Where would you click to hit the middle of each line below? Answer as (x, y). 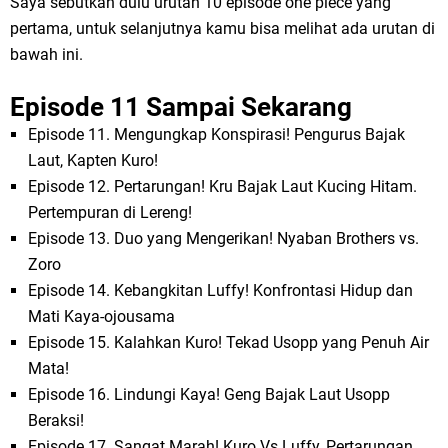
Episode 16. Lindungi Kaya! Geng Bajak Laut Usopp (209, 395)
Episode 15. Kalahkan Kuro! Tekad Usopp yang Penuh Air (229, 343)
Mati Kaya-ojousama (102, 317)
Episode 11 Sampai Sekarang (181, 107)
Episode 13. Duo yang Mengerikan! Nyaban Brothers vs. (224, 239)
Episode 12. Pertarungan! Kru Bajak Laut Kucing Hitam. (223, 187)
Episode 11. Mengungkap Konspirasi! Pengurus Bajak (217, 135)
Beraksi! (56, 421)
